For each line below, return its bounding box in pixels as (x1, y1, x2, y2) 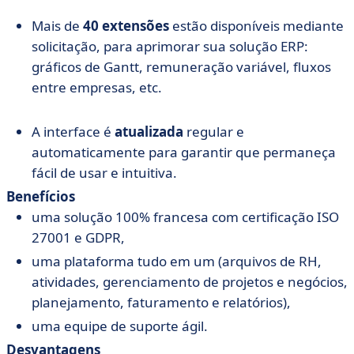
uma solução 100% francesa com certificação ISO (32, 208, 339, 226)
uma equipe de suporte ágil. (32, 317, 208, 335)
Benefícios (6, 187, 75, 205)
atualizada (115, 122, 183, 141)
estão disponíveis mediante (169, 17, 344, 35)
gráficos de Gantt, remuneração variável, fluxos (32, 58, 331, 76)
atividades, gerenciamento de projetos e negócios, (32, 273, 348, 291)
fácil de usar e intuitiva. (32, 164, 177, 182)
